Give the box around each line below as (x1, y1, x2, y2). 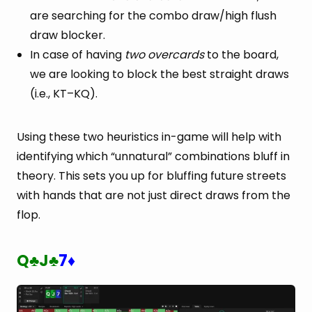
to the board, (204, 47, 279, 63)
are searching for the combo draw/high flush (30, 8, 276, 24)
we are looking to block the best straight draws (30, 66, 289, 83)
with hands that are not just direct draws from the (17, 187, 290, 204)
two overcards (125, 47, 204, 63)
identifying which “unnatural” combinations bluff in (17, 148, 290, 165)
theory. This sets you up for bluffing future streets (17, 168, 286, 185)
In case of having (30, 47, 125, 63)
